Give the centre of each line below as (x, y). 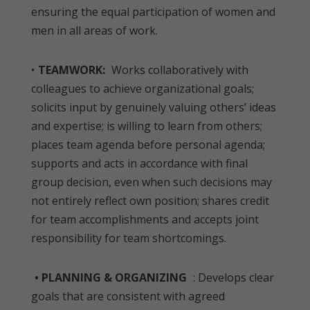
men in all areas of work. (94, 30)
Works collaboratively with (180, 70)
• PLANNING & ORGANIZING (111, 277)
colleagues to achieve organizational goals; (143, 89)
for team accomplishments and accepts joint (145, 219)
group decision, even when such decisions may (152, 182)
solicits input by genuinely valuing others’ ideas (154, 107)
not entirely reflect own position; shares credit (150, 201)
